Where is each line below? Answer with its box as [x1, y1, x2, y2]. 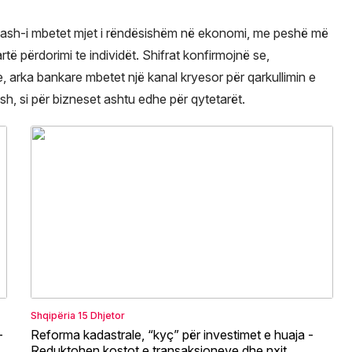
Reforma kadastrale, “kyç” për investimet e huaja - [31, 326, 313, 343]
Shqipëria [31, 309, 75, 321]
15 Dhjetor [78, 309, 125, 321]
